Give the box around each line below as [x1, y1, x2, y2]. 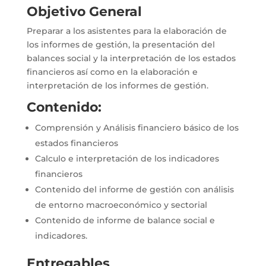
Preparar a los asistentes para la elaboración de [26, 25, 227, 36]
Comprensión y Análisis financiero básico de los [34, 122, 239, 133]
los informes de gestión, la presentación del [26, 39, 215, 50]
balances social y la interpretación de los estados [26, 52, 236, 64]
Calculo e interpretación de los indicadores [34, 153, 219, 164]
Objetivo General [26, 3, 142, 20]
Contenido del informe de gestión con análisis [34, 183, 234, 195]
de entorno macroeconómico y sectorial [34, 199, 207, 210]
